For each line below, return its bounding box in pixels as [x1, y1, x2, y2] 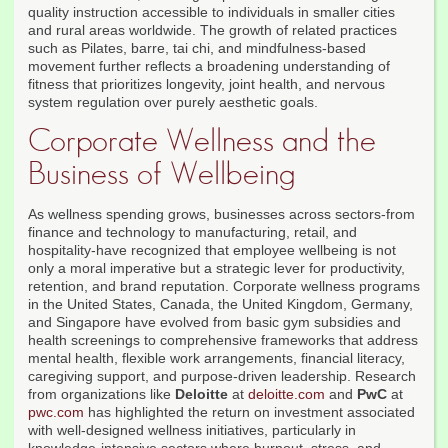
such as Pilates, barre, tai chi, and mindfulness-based [28, 40, 366, 57]
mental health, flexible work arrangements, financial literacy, [28, 350, 405, 367]
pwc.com [28, 404, 84, 421]
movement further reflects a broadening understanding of [28, 58, 390, 75]
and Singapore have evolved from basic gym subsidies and [28, 314, 401, 331]
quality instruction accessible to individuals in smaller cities [28, 4, 395, 21]
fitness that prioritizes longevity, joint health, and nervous [28, 76, 385, 93]
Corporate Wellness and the [28, 125, 376, 158]
